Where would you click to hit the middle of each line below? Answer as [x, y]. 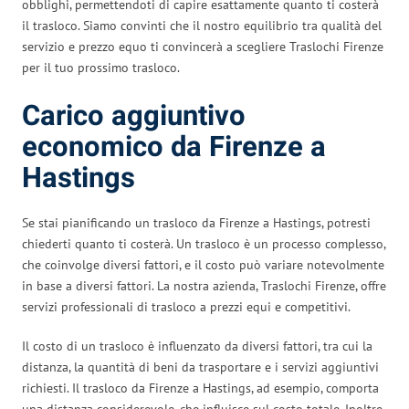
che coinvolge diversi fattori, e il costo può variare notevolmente [203, 264]
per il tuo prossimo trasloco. [101, 67]
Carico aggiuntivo [134, 116]
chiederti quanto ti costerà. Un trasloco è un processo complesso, [204, 243]
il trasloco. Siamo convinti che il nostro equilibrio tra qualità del [202, 25]
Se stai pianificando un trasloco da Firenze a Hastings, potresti [196, 222]
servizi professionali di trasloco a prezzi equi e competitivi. [186, 306]
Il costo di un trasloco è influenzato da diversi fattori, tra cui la [197, 346]
